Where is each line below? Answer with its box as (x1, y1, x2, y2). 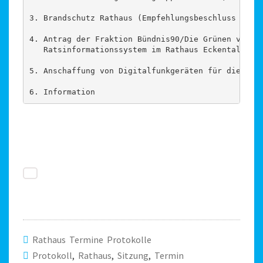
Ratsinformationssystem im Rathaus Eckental (29, 45, 241, 55)
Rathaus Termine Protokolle (32, 233, 151, 245)
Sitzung (117, 249, 149, 261)
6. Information (29, 87, 95, 97)
